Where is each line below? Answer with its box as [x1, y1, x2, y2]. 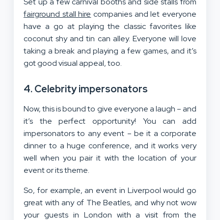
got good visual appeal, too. [24, 57, 122, 68]
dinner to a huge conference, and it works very [24, 140, 196, 151]
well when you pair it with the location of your [24, 152, 196, 163]
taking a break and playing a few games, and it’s [24, 45, 196, 56]
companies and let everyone [91, 8, 197, 19]
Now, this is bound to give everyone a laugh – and [24, 103, 196, 114]
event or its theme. [24, 165, 89, 175]
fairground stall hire [24, 8, 91, 19]
